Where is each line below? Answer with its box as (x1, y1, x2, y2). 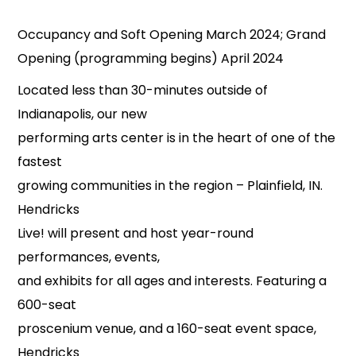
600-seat (17, 296, 77, 314)
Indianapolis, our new (17, 105, 148, 123)
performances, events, (17, 248, 161, 266)
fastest (17, 153, 63, 171)
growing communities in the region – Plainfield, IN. (17, 176, 323, 195)
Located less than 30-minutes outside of (17, 81, 269, 99)
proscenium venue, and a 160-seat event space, (17, 319, 317, 338)
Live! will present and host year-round (17, 224, 254, 242)
